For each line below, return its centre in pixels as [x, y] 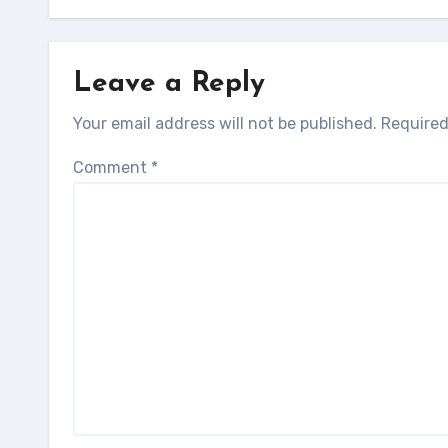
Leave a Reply [169, 84]
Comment [112, 167]
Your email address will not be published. [225, 123]
